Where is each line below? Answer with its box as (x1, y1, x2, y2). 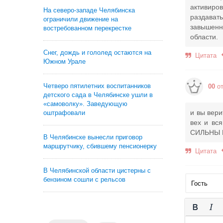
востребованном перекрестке (43, 24, 131, 32)
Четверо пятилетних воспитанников (43, 82, 151, 90)
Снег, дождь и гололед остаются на (43, 49, 151, 56)
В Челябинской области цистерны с (43, 167, 151, 174)
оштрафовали (43, 109, 85, 116)
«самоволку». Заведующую (43, 100, 127, 108)
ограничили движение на (43, 15, 118, 23)
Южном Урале (43, 58, 86, 65)
